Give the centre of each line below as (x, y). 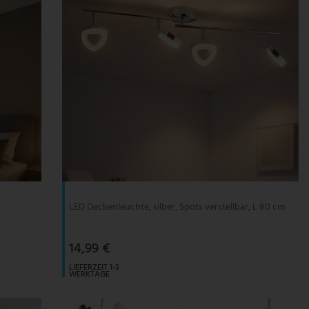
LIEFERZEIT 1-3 (94, 267)
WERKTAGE (89, 274)
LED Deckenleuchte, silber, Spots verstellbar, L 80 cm (177, 207)
